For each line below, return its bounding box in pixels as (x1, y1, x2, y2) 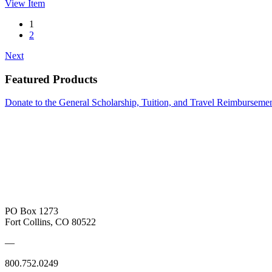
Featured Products (5, 72, 97, 86)
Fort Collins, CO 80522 (5, 217, 96, 228)
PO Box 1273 (5, 206, 58, 217)
